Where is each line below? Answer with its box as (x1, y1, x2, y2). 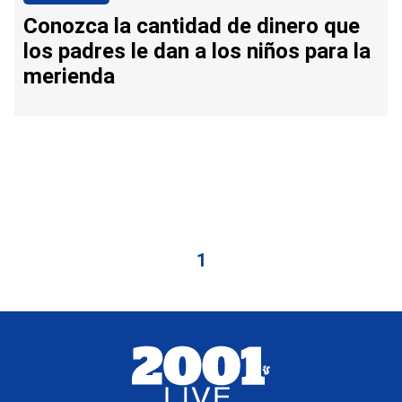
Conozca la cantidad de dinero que (23, 13, 360, 39)
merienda (23, 64, 115, 90)
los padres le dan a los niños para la (23, 39, 371, 65)
